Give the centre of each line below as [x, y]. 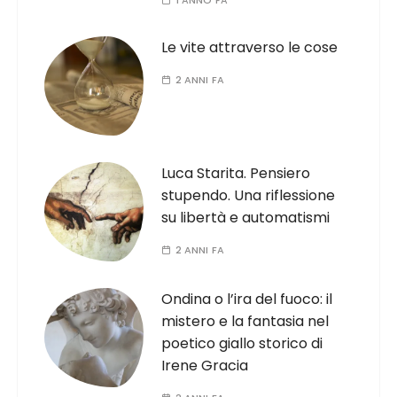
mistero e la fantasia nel [245, 322]
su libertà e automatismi [246, 218]
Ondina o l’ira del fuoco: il [247, 300]
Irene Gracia [205, 366]
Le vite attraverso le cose [250, 48]
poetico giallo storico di [242, 344]
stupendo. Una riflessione [249, 196]
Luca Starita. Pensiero [236, 174]
